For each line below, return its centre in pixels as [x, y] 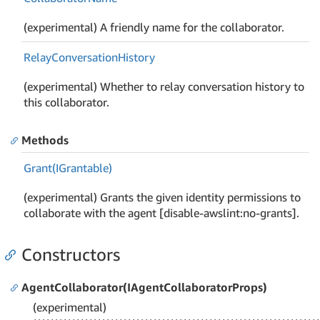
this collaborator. [67, 102]
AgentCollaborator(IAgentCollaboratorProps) [144, 287]
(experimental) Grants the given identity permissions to [162, 197]
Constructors [71, 254]
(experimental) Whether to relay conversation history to [164, 86]
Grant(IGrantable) [68, 167]
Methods [45, 140]
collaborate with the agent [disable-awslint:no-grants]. [162, 212]
